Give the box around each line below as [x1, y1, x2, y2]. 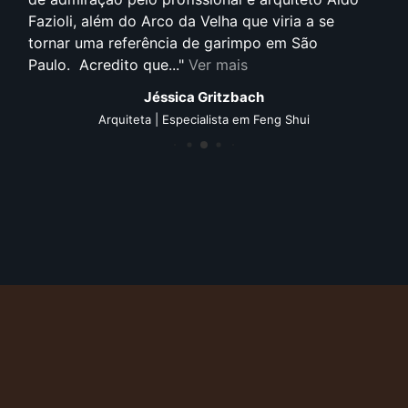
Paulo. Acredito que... [28, 55, 178, 74]
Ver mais [189, 55, 248, 74]
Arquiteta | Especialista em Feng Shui [98, 111, 310, 127]
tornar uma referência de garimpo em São [28, 33, 318, 52]
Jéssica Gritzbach [144, 87, 264, 106]
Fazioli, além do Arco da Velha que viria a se [28, 11, 334, 30]
